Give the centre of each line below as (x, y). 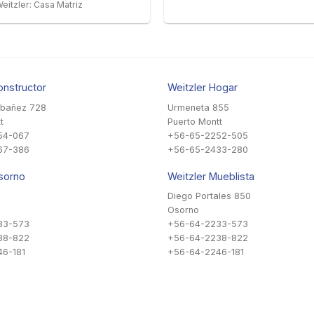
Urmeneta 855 (198, 107)
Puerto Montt (195, 121)
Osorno (183, 210)
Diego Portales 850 (209, 196)
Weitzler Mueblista (211, 177)
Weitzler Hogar (203, 88)
